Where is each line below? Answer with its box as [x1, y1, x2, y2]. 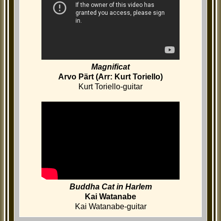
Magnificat [91, 63, 130, 72]
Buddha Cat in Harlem [69, 183, 152, 191]
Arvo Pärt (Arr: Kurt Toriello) [58, 73, 163, 81]
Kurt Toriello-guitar [78, 82, 143, 91]
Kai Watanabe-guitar [74, 202, 147, 211]
